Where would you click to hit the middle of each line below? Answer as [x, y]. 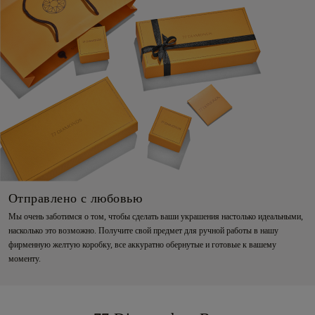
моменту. [25, 258]
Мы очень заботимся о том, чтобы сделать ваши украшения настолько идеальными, [156, 216]
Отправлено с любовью [75, 198]
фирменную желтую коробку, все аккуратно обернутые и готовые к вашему [142, 244]
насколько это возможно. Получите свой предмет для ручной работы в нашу [143, 230]
